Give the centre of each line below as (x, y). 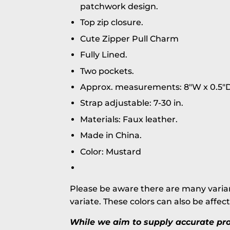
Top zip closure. (112, 23)
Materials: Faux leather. (129, 119)
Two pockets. (107, 71)
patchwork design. (119, 7)
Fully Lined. (104, 55)
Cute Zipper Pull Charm (129, 39)
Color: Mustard (111, 151)
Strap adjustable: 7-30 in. (132, 103)
